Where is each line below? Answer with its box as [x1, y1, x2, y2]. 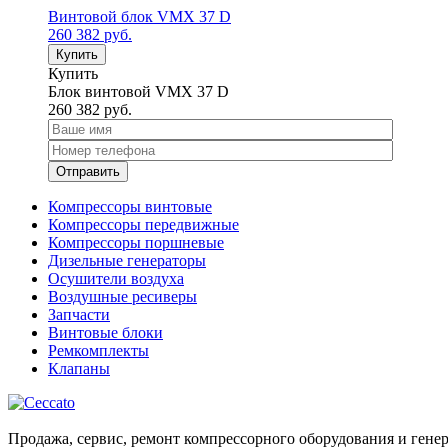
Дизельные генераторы [48, 252, 206, 270]
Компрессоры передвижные [48, 216, 239, 234]
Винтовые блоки [48, 324, 163, 342]
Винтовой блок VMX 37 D [48, 8, 231, 26]
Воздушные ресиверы [48, 288, 197, 306]
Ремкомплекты [48, 342, 149, 360]
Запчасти [48, 306, 110, 324]
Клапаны [48, 360, 110, 378]
